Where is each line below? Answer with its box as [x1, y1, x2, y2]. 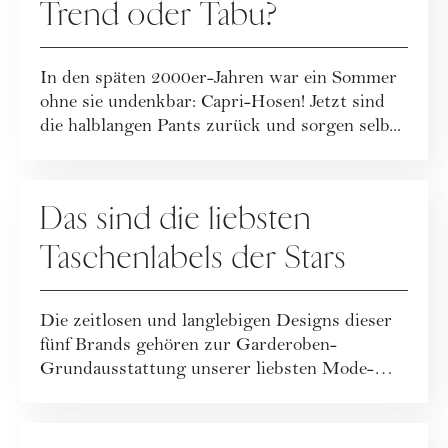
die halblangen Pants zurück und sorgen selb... [40, 118, 401, 137]
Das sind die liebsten [40, 199, 312, 239]
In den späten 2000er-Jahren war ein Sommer [40, 70, 397, 89]
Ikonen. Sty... [40, 385, 139, 404]
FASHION [40, 179, 124, 199]
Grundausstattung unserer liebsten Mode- [40, 361, 374, 380]
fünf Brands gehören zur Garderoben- [40, 337, 337, 356]
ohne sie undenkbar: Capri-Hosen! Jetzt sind [40, 94, 385, 113]
